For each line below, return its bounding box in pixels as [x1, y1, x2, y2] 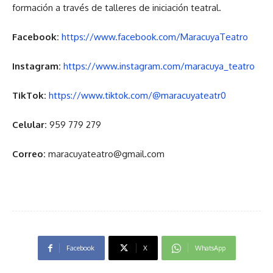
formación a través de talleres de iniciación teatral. [12, 2, 221, 13]
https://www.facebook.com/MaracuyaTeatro [62, 31, 248, 43]
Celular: [12, 119, 47, 130]
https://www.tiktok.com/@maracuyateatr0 [49, 90, 226, 101]
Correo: [12, 148, 46, 160]
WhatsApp [194, 244, 225, 252]
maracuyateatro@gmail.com [46, 148, 165, 160]
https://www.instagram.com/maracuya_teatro [63, 60, 255, 72]
